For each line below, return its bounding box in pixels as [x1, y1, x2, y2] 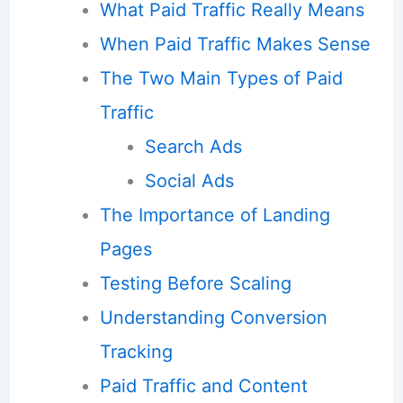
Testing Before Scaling [99, 272, 291, 294]
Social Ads [144, 169, 234, 192]
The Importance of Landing [99, 203, 330, 226]
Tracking [99, 340, 173, 363]
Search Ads [144, 135, 242, 157]
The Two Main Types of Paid [99, 67, 343, 89]
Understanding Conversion [99, 306, 327, 328]
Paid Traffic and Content [99, 374, 308, 397]
